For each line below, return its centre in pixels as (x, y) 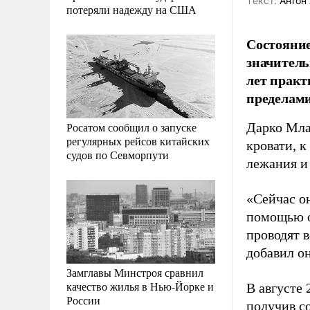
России (83, 300)
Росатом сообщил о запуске (131, 127)
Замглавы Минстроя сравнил (135, 272)
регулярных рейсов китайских (138, 140)
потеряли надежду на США (131, 9)
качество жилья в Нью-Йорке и (140, 286)
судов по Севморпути (118, 154)
